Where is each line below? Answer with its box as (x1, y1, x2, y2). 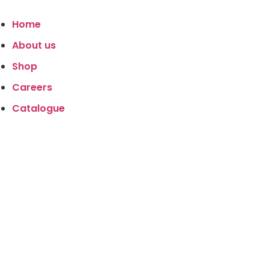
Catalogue (12, 101, 65, 115)
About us (12, 38, 56, 52)
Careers (12, 80, 52, 94)
